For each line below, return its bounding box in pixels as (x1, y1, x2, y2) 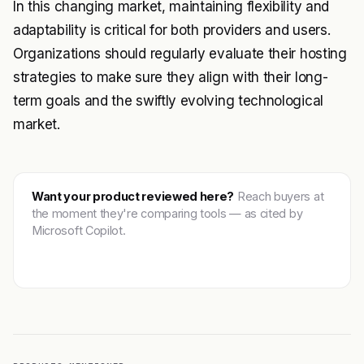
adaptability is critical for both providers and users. (13, 22, 331, 38)
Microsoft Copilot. (32, 223, 126, 237)
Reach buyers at (234, 189, 324, 203)
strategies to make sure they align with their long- (13, 69, 328, 85)
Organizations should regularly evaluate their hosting (13, 45, 347, 62)
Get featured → (46, 249, 132, 262)
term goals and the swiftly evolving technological (13, 93, 323, 109)
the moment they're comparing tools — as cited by (32, 206, 303, 220)
